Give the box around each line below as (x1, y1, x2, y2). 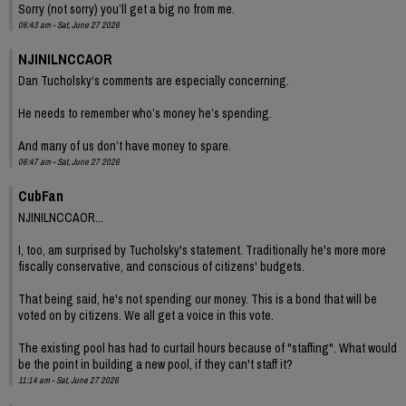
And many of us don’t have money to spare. (18, 137, 231, 154)
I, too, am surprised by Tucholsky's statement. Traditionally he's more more (18, 241, 386, 258)
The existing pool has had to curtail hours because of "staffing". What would (18, 339, 397, 356)
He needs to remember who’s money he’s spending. (18, 104, 272, 121)
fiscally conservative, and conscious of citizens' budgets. (18, 257, 304, 275)
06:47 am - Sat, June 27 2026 (18, 155, 120, 168)
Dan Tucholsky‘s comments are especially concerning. (18, 72, 289, 89)
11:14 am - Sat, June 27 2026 (18, 373, 119, 386)
